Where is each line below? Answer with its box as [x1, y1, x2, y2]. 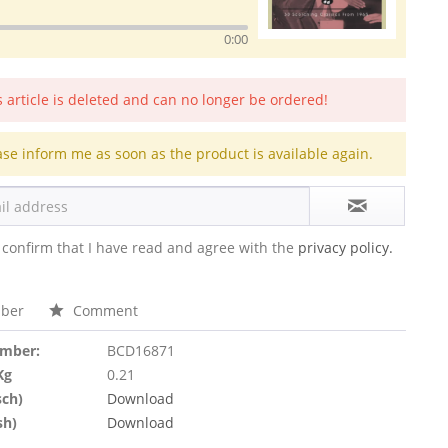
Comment [69, 301, 139, 320]
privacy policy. [298, 238, 394, 257]
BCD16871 [106, 341, 175, 360]
